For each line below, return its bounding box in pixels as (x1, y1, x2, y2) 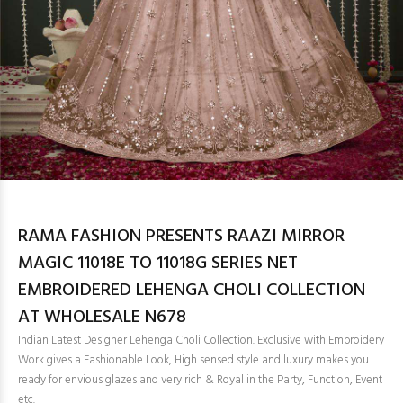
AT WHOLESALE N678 (18, 303, 186, 332)
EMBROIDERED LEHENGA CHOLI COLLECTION (18, 276, 365, 305)
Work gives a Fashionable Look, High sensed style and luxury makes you (18, 351, 369, 370)
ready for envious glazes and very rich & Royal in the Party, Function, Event (18, 371, 382, 390)
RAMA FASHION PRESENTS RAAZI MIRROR (18, 222, 345, 251)
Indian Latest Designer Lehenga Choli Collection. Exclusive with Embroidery (18, 331, 384, 350)
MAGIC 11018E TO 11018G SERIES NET (18, 249, 298, 278)
